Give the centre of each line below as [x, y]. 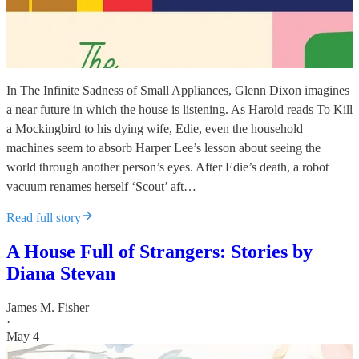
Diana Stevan [61, 274]
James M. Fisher [48, 308]
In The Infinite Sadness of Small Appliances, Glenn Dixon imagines [178, 91]
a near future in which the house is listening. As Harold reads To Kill [179, 110]
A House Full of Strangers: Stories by [159, 252]
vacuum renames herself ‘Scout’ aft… [101, 187]
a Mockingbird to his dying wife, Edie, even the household [155, 129]
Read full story [44, 218]
